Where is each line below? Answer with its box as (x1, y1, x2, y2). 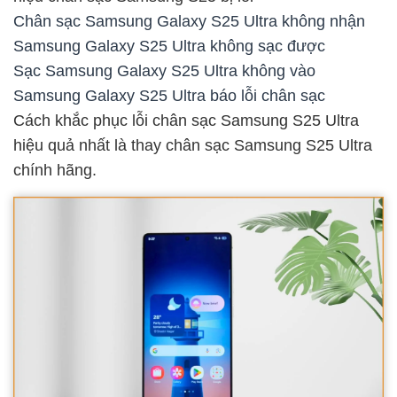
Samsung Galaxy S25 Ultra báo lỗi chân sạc (13, 86, 325, 105)
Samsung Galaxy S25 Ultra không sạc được (13, 36, 325, 55)
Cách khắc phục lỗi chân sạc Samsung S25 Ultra (13, 111, 359, 129)
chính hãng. (13, 160, 97, 179)
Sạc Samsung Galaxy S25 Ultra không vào (13, 61, 315, 80)
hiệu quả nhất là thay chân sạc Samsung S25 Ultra (13, 136, 372, 154)
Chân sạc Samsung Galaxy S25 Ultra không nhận (13, 12, 365, 30)
